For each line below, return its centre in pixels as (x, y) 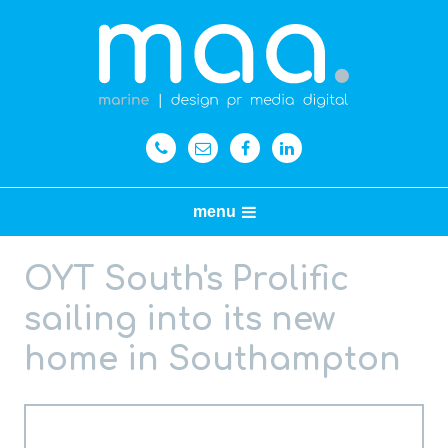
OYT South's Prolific (186, 279)
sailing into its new (179, 319)
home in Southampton (212, 359)
